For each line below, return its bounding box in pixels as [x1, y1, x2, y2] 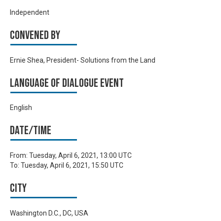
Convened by [10, 28, 60, 43]
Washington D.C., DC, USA [10, 209, 88, 217]
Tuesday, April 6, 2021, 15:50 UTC [21, 161, 123, 169]
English [10, 104, 32, 112]
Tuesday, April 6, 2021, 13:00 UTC [29, 151, 132, 159]
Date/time [10, 123, 51, 138]
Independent [10, 8, 49, 17]
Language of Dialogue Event [10, 75, 124, 90]
